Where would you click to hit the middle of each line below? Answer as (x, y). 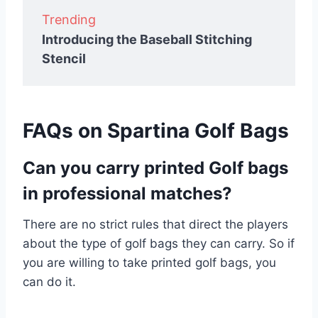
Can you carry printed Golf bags (155, 168)
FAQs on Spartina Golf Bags (156, 130)
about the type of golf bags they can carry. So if (159, 243)
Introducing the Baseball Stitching (147, 39)
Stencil (64, 58)
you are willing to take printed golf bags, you (149, 262)
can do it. (49, 281)
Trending (69, 19)
